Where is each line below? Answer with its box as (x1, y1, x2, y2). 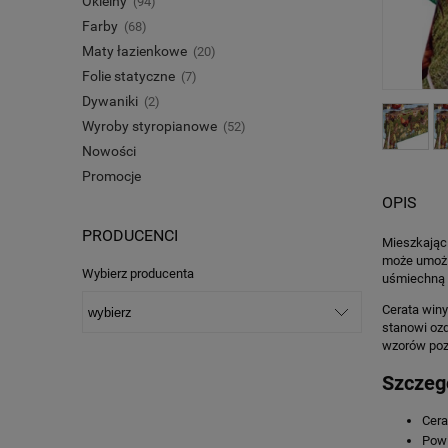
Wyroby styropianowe (82, 117, 217, 134)
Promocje (82, 167, 141, 184)
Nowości (82, 142, 136, 159)
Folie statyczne (82, 67, 175, 84)
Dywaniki (82, 92, 138, 109)
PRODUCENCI (82, 226, 178, 245)
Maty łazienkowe (82, 42, 187, 59)
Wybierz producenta (82, 265, 194, 281)
